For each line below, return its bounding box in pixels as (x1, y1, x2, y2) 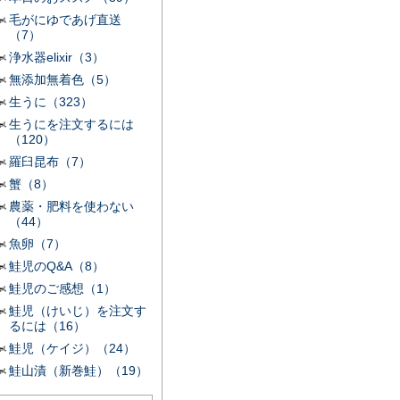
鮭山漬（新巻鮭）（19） (9, 363, 148, 378)
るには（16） (9, 319, 86, 333)
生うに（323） (9, 95, 93, 109)
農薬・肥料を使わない (9, 199, 134, 213)
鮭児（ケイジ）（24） (9, 341, 136, 355)
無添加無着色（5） (9, 72, 116, 87)
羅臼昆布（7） (9, 154, 91, 169)
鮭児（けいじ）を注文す (9, 304, 146, 318)
